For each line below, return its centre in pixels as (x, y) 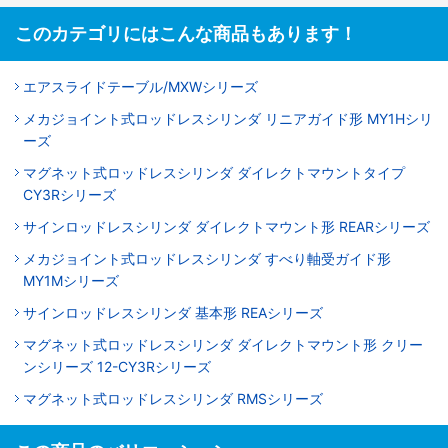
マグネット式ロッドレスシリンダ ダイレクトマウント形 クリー (223, 344)
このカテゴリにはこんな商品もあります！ (186, 33)
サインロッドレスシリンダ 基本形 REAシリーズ (173, 312)
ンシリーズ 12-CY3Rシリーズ (117, 366)
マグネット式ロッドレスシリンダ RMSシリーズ (173, 398)
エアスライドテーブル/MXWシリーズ (140, 86)
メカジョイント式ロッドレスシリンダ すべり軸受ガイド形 (207, 258)
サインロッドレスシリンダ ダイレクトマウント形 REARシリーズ (226, 226)
